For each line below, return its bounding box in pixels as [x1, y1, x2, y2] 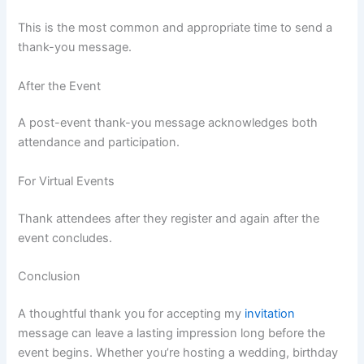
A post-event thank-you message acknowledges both [18, 115, 318, 131]
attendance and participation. [18, 135, 180, 150]
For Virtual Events [18, 173, 115, 188]
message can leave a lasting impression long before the [18, 325, 326, 340]
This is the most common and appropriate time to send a [18, 20, 333, 36]
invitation [245, 305, 296, 321]
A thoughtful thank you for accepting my [18, 305, 245, 321]
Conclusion [18, 268, 81, 284]
